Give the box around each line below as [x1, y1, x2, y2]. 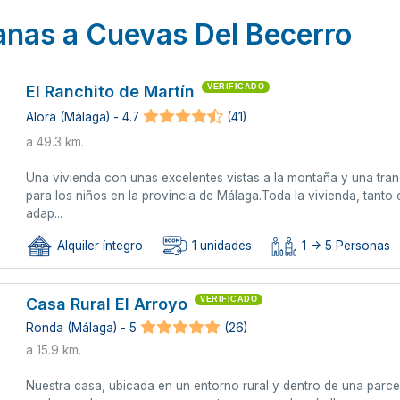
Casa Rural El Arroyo [26, 294, 188, 313]
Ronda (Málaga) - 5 [26, 320, 137, 335]
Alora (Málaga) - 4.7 [26, 110, 140, 125]
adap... [26, 205, 63, 221]
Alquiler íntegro [54, 238, 144, 254]
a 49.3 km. [26, 134, 85, 149]
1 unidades [188, 238, 253, 254]
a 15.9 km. [26, 343, 82, 358]
